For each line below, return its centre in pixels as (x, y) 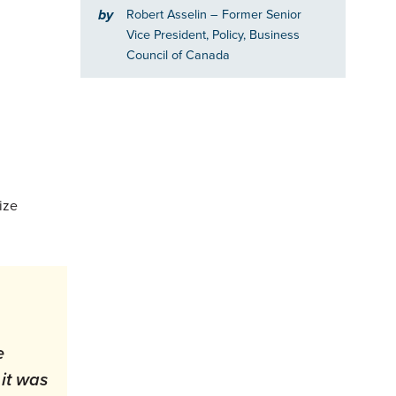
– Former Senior (256, 14)
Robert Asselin (168, 14)
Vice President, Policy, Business (213, 34)
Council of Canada (178, 54)
